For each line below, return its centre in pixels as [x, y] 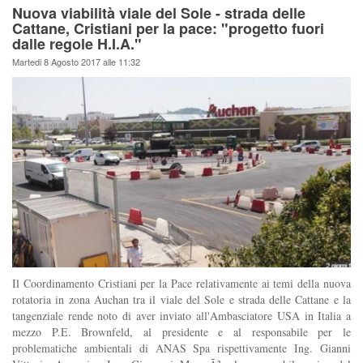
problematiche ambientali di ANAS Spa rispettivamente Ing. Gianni [181, 348]
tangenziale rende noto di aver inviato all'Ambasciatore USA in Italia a [181, 316]
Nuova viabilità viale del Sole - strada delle [159, 13]
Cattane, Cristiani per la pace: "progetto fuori [168, 29]
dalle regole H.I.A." [77, 44]
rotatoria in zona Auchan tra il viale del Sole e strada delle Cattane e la [181, 300]
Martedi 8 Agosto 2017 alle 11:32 [76, 62]
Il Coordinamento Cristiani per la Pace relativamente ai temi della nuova [181, 284]
